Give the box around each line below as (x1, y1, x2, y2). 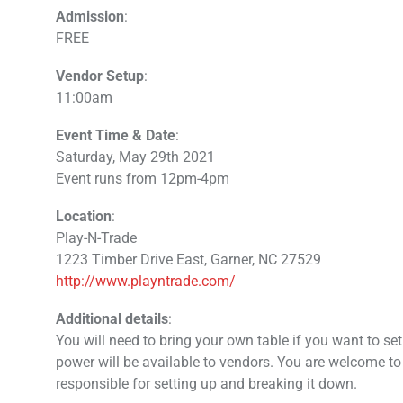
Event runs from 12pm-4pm (56, 170, 229, 187)
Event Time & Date (56, 127, 175, 144)
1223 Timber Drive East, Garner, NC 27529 (56, 251, 321, 268)
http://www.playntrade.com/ (56, 273, 236, 290)
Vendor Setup (56, 67, 144, 85)
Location (56, 208, 112, 225)
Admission (56, 8, 124, 25)
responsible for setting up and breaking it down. (56, 375, 357, 392)
